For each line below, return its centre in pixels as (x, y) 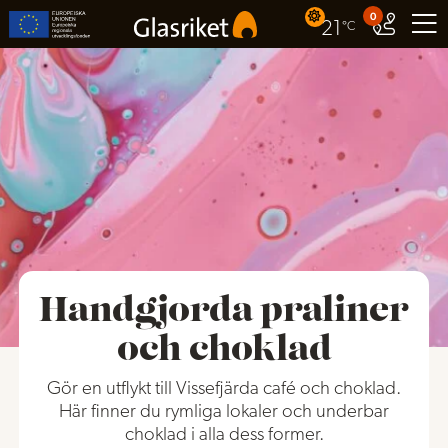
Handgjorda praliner (224, 313)
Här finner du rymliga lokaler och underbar (224, 412)
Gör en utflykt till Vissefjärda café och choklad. (224, 389)
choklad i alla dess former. (224, 435)
